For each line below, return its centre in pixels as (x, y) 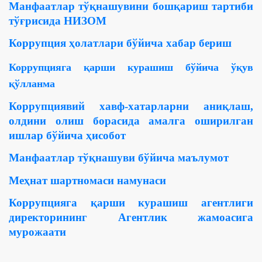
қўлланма (32, 83)
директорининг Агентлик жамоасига (131, 217)
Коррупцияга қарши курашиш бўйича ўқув (131, 67)
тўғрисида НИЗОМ (58, 20)
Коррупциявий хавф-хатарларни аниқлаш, (131, 106)
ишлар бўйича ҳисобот (67, 135)
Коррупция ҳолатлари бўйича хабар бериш (120, 43)
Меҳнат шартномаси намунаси (87, 180)
